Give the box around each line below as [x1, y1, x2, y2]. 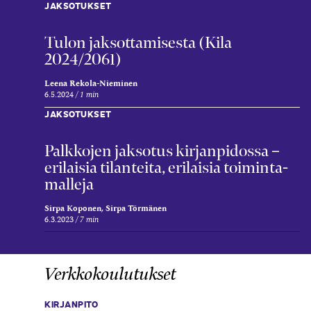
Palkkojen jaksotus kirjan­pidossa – [44, 140, 280, 161]
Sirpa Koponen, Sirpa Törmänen [44, 203, 167, 212]
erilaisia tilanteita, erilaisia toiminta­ [44, 156, 288, 178]
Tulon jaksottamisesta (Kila [44, 31, 232, 53]
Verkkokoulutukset [44, 262, 176, 285]
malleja [44, 173, 94, 194]
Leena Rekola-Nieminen [44, 78, 137, 87]
